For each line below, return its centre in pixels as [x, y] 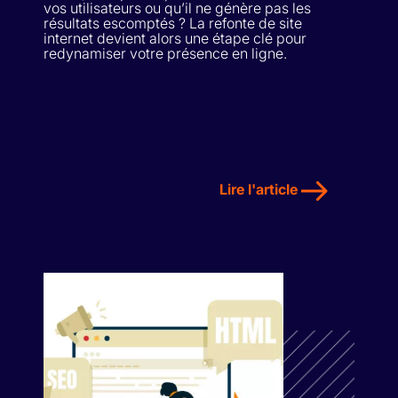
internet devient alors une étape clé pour [175, 39]
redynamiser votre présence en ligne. [165, 54]
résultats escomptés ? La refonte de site [173, 24]
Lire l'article [260, 190]
